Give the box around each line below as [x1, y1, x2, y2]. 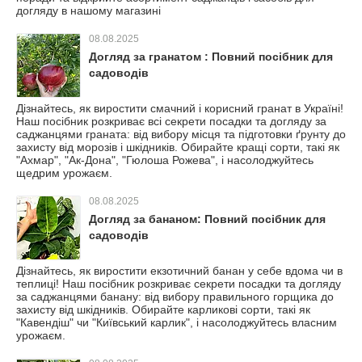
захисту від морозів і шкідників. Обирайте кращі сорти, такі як [16, 141, 339, 154]
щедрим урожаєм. [16, 166, 112, 179]
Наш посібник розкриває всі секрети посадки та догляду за [16, 115, 326, 128]
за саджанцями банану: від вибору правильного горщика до [16, 290, 334, 303]
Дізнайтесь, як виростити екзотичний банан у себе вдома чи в [16, 264, 343, 277]
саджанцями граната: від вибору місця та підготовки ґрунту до [16, 128, 346, 141]
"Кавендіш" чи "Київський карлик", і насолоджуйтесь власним [16, 316, 337, 329]
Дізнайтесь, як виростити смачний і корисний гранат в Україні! [16, 102, 343, 115]
